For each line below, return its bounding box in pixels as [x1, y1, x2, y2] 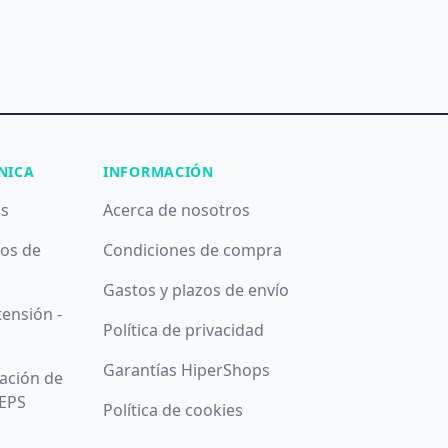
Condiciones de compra [103, 239, 283, 261]
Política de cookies [103, 399, 244, 421]
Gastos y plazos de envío [103, 279, 290, 301]
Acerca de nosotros [103, 199, 251, 221]
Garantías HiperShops [103, 359, 271, 381]
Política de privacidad [103, 319, 265, 341]
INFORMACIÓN [103, 162, 214, 181]
